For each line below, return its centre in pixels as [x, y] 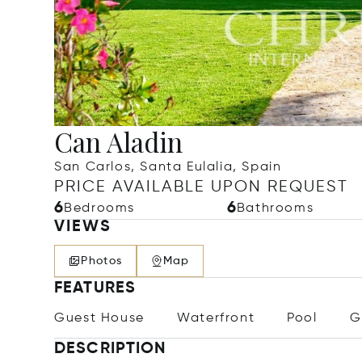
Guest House [99, 318]
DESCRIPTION [110, 349]
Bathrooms [275, 208]
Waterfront [216, 318]
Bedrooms [100, 208]
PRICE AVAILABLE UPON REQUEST [202, 187]
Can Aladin [119, 141]
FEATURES [95, 288]
